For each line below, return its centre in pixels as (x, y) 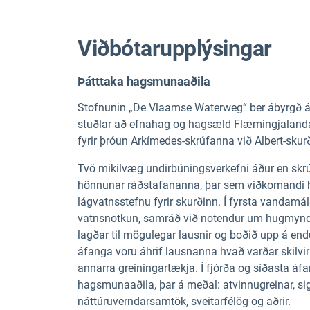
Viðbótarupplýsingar (175, 48)
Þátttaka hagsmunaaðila (144, 81)
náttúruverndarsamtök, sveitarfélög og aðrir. (184, 301)
